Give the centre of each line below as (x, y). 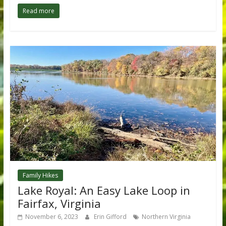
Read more (38, 11)
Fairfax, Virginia (59, 203)
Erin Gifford (111, 216)
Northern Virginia (166, 216)
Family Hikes (40, 175)
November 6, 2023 (51, 216)
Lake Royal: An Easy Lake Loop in (104, 190)
